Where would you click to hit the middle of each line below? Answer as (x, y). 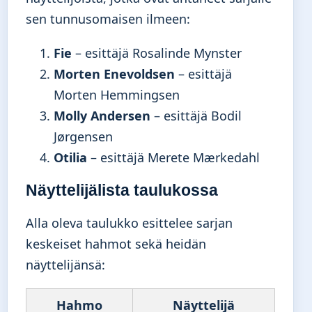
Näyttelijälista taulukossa (122, 190)
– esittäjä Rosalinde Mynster (157, 53)
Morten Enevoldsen (114, 73)
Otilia (70, 157)
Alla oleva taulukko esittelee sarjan (129, 223)
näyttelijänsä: (65, 265)
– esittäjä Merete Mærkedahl (173, 157)
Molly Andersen (102, 115)
